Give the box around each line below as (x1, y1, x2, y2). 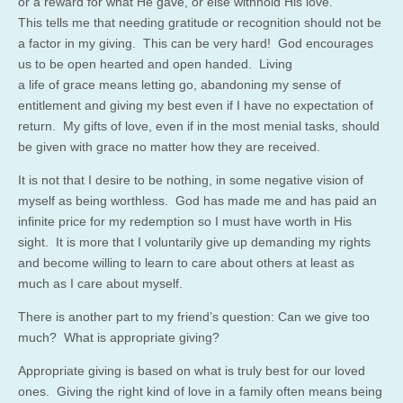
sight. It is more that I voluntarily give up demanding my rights (18, 234, 371, 249)
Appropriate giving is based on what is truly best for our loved (18, 363, 365, 378)
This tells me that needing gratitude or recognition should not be (18, 14, 381, 30)
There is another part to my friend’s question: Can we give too (18, 309, 370, 324)
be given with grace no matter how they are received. (18, 139, 320, 154)
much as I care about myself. (18, 275, 183, 291)
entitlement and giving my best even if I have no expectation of (18, 97, 373, 112)
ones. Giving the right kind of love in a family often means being (18, 383, 382, 399)
